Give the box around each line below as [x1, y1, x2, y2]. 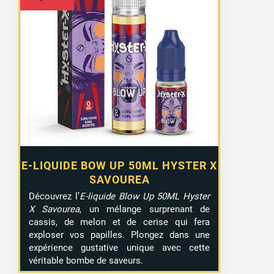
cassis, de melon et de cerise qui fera [29, 217, 210, 228]
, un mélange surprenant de [80, 204, 210, 215]
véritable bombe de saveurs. [29, 255, 144, 267]
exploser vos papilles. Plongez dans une [29, 229, 210, 241]
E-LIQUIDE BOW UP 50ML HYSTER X [21, 159, 218, 172]
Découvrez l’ [29, 191, 80, 202]
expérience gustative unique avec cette [29, 242, 210, 254]
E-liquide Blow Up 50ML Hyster [79, 191, 210, 202]
